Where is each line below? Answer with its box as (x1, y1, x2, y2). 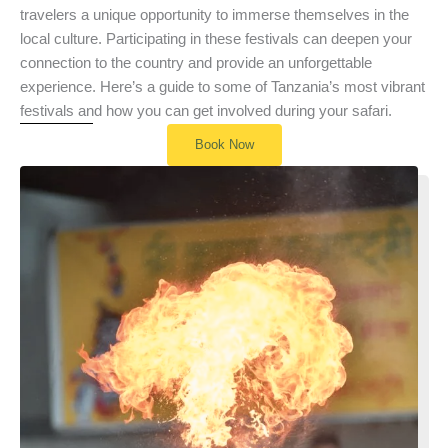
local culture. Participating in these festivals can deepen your (20, 30, 412, 47)
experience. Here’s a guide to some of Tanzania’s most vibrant (20, 78, 425, 95)
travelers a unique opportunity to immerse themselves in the (20, 6, 409, 23)
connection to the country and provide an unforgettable (20, 54, 372, 71)
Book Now (194, 136, 254, 152)
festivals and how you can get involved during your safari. (20, 102, 392, 119)
